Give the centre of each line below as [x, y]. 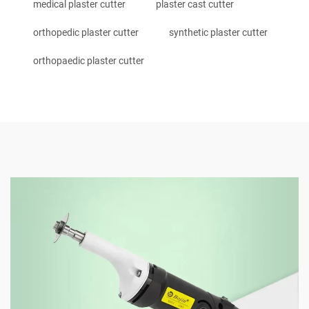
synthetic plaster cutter [218, 32]
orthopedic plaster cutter [86, 32]
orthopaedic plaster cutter [89, 60]
